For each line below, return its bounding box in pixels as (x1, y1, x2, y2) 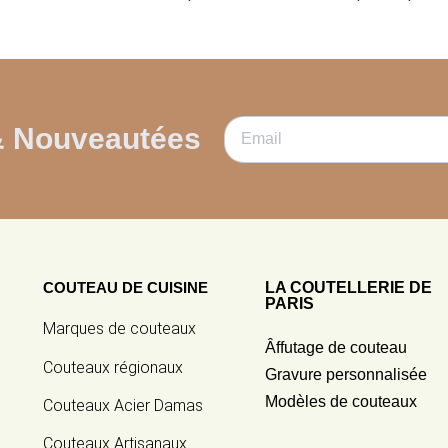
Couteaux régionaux (43, 357, 184, 377)
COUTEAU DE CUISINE (43, 279, 209, 297)
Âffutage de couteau (264, 339, 407, 357)
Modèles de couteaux (264, 393, 417, 411)
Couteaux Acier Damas (43, 395, 204, 415)
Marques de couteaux (43, 319, 197, 339)
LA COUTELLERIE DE (264, 279, 432, 297)
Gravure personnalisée (264, 366, 427, 384)
